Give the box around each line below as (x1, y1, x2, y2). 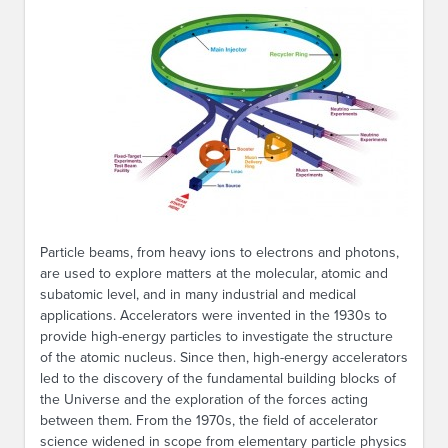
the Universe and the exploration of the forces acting (40, 391, 368, 408)
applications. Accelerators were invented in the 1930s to (40, 307, 387, 324)
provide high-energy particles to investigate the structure (40, 328, 393, 345)
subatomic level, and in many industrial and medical (40, 286, 356, 303)
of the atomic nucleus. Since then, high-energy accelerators (40, 349, 408, 366)
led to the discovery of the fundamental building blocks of (40, 370, 396, 387)
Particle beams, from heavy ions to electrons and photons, (40, 244, 399, 261)
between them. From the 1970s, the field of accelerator (40, 412, 378, 429)
